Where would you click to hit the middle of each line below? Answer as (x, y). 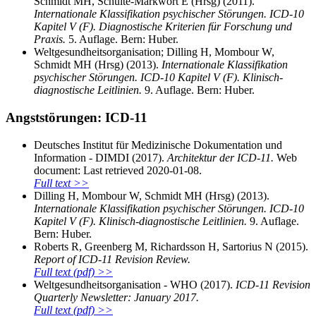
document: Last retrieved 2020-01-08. (118, 170)
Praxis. (50, 39)
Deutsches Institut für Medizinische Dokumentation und (158, 145)
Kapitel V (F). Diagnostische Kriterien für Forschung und (163, 27)
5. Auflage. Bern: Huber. (122, 39)
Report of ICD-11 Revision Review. (112, 259)
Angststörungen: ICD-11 (77, 117)
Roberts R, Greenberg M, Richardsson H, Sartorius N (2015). (171, 246)
